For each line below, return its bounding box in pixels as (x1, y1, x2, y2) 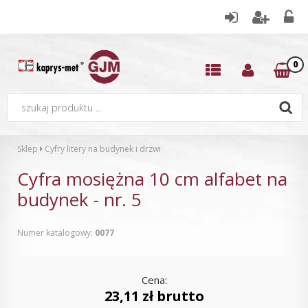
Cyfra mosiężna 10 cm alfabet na (17, 166, 287, 191)
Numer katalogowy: (17, 226, 95, 239)
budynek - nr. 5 (17, 186, 142, 212)
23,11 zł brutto (104, 286, 204, 305)
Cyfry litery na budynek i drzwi (45, 142, 161, 155)
